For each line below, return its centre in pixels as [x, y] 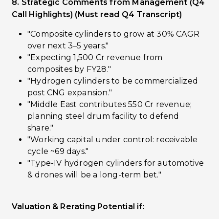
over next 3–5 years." [68, 46]
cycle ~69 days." [58, 151]
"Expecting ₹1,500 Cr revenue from [95, 57]
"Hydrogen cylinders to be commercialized [113, 81]
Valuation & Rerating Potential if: [78, 207]
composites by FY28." [69, 69]
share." [41, 128]
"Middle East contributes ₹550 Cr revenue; [110, 104]
